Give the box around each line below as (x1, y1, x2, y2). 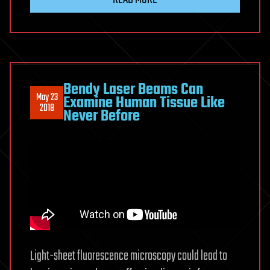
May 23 (36, 89, 58, 105)
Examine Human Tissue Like (63, 90, 225, 115)
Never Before (63, 104, 140, 128)
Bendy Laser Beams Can (63, 77, 203, 102)
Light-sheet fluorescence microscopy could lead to (30, 245, 227, 266)
